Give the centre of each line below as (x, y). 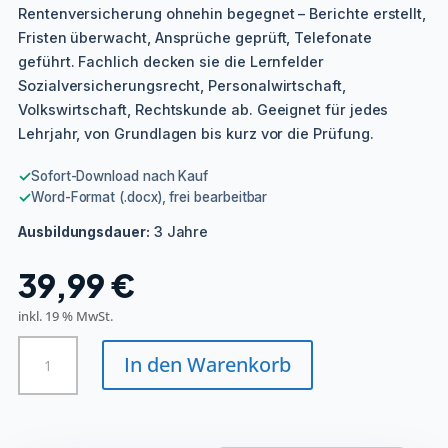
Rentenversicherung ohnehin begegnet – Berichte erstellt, (222, 13)
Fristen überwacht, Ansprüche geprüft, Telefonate (195, 37)
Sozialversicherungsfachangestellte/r (141, 346)
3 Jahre (181, 231)
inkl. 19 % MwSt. (65, 316)
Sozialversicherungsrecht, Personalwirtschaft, (182, 85)
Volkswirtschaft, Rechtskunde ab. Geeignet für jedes (203, 109)
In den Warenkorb (208, 364)
